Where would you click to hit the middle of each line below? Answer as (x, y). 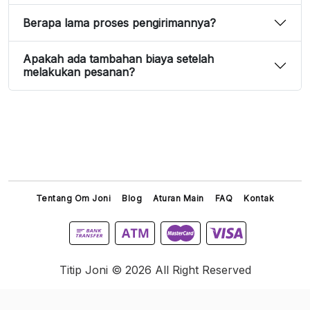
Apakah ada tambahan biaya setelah (118, 59)
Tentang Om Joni (73, 199)
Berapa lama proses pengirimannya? (119, 22)
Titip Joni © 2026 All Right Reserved (155, 270)
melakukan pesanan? (79, 72)
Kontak (259, 199)
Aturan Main (179, 199)
